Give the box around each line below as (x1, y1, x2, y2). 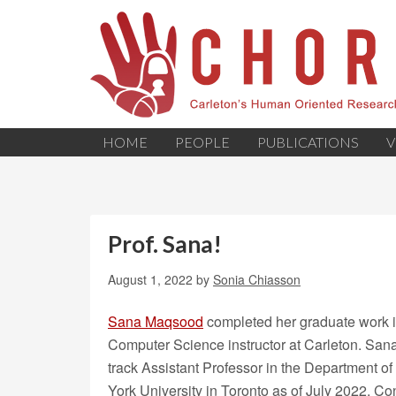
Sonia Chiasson (213, 270, 301, 288)
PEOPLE (175, 133, 230, 150)
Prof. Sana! (108, 230, 222, 258)
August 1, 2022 (108, 270, 193, 288)
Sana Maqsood (108, 311, 203, 331)
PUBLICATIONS (257, 133, 359, 150)
